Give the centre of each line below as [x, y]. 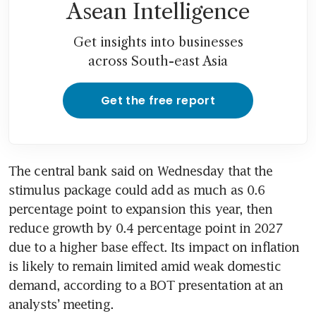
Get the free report [158, 101]
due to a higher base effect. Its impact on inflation [154, 247]
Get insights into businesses [158, 43]
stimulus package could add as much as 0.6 [137, 190]
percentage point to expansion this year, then [141, 209]
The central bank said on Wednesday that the [141, 171]
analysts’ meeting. [61, 304]
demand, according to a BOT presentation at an [146, 285]
